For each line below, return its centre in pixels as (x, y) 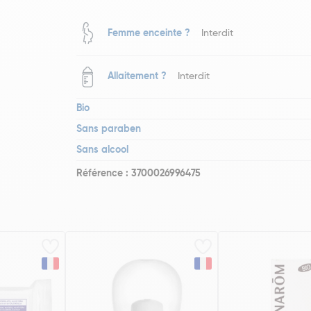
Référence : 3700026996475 (139, 174)
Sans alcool (103, 150)
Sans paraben (109, 129)
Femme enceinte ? (149, 33)
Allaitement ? (137, 76)
